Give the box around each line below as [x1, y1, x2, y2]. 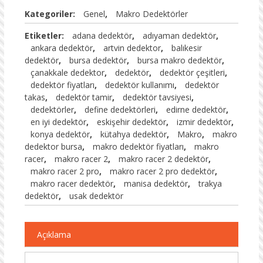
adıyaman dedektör [142, 30, 216, 42]
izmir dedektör [176, 116, 231, 128]
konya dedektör [30, 129, 90, 140]
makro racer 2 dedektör [118, 153, 208, 165]
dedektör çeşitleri [159, 67, 225, 79]
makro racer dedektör [30, 178, 113, 190]
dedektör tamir [55, 92, 112, 103]
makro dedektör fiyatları [92, 141, 184, 153]
